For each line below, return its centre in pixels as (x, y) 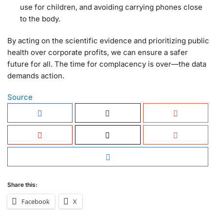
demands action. (36, 76)
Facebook (36, 201)
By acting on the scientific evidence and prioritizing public (108, 41)
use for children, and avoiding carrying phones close (111, 7)
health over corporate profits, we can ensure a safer (98, 53)
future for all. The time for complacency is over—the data (107, 64)
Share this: (22, 184)
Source (20, 97)
